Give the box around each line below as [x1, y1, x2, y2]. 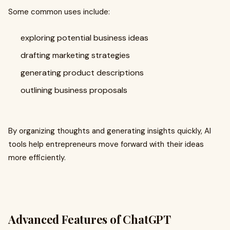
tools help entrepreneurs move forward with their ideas [8, 139, 204, 149]
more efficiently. [8, 152, 66, 163]
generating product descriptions [21, 67, 144, 78]
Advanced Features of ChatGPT [8, 212, 171, 227]
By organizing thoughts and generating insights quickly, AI [8, 126, 211, 136]
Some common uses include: [8, 7, 110, 17]
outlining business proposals [21, 85, 127, 95]
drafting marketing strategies [21, 50, 130, 61]
